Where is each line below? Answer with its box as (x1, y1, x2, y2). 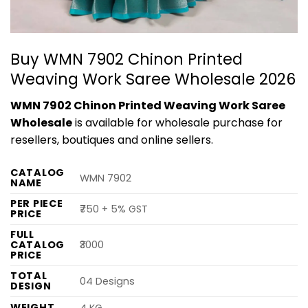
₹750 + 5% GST (80, 201, 148, 216)
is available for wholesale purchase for (72, 114, 283, 131)
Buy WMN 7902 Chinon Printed (10, 47, 243, 70)
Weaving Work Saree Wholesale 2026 (10, 67, 296, 90)
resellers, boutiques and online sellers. (10, 131, 213, 148)
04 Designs (80, 274, 135, 288)
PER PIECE (10, 196, 63, 210)
